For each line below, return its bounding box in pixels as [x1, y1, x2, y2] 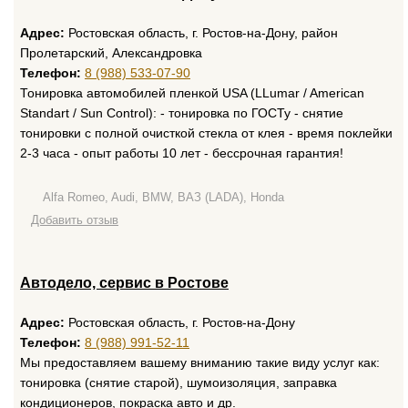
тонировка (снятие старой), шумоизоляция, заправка [20, 375, 337, 390]
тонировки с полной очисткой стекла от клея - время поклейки [20, 126, 393, 140]
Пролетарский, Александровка [20, 46, 202, 60]
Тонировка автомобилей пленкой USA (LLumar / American [20, 86, 364, 100]
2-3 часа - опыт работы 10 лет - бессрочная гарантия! [20, 146, 343, 160]
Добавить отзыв [31, 213, 118, 227]
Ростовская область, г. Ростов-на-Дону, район [65, 25, 338, 40]
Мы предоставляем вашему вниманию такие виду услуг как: [20, 355, 380, 370]
